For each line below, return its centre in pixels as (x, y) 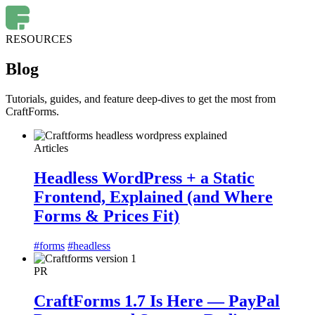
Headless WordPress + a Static (144, 178)
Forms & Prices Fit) (107, 216)
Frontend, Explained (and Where (153, 197)
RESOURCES (39, 39)
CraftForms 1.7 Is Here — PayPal (157, 301)
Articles (51, 148)
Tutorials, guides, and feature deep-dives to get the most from (141, 98)
